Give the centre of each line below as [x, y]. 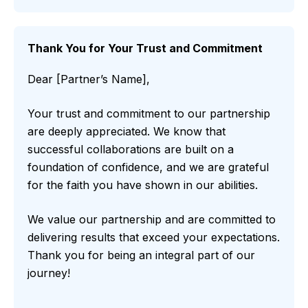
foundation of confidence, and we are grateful [148, 167]
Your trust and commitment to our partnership [149, 114]
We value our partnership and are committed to [152, 220]
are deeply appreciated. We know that [126, 132]
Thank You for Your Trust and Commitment [145, 48]
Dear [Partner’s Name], [89, 79]
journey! [49, 273]
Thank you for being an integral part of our [141, 255]
